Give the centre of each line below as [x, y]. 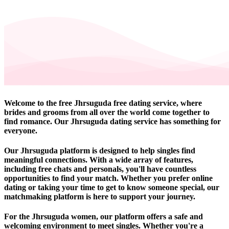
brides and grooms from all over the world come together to [107, 112]
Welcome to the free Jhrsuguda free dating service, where [103, 103]
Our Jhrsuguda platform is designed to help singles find [100, 151]
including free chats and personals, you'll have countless [100, 169]
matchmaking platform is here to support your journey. [100, 197]
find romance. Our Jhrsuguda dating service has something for [112, 121]
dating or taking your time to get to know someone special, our [112, 188]
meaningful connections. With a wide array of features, [99, 160]
